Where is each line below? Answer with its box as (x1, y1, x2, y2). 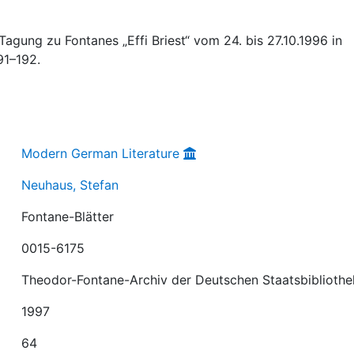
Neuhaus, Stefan (21, 176, 119, 193)
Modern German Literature (21, 145, 180, 161)
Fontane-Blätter (21, 208, 115, 224)
